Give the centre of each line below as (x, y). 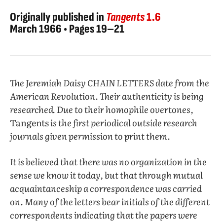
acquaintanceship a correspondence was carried (106, 188)
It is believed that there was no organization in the (108, 162)
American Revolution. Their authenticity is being (107, 96)
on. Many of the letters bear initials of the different (110, 202)
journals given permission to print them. (90, 136)
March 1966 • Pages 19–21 (67, 29)
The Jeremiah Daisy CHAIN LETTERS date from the (110, 83)
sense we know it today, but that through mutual (106, 175)
